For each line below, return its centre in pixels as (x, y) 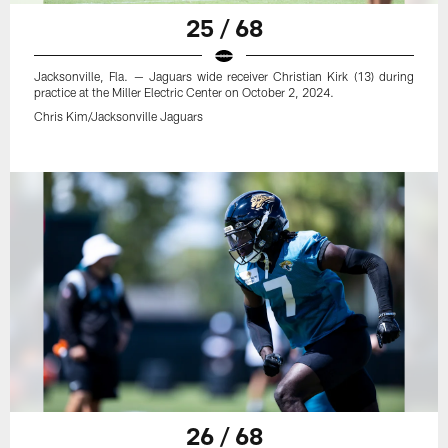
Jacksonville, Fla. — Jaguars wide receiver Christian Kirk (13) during (224, 75)
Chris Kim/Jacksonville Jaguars (119, 115)
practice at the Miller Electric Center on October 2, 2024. (184, 91)
